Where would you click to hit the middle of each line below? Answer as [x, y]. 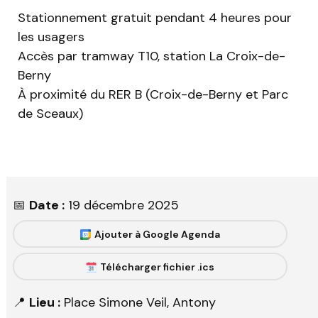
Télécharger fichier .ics [157, 267]
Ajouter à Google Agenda [157, 235]
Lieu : [45, 303]
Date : [47, 205]
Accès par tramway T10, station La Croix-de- [152, 56]
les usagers [51, 37]
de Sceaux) [50, 114]
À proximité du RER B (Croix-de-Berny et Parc [153, 95]
